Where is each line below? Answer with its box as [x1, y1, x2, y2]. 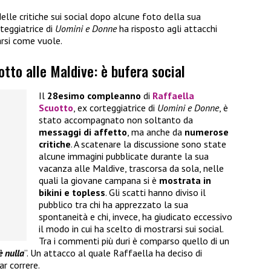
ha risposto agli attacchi [117, 22, 217, 35]
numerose [184, 126, 229, 139]
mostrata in [159, 174, 211, 187]
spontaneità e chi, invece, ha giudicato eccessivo [39, 211, 232, 223]
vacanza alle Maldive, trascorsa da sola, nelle [39, 162, 224, 175]
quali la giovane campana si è [39, 174, 159, 187]
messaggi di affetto [39, 126, 127, 139]
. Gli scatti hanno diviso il [105, 186, 206, 199]
